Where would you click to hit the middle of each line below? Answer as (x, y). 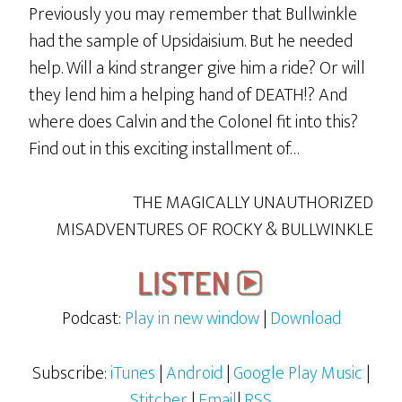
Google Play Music (298, 373)
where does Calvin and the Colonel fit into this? (194, 122)
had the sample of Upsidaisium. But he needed (191, 41)
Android (194, 373)
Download (305, 319)
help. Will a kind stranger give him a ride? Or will (197, 68)
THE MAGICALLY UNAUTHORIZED (253, 203)
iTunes (133, 373)
